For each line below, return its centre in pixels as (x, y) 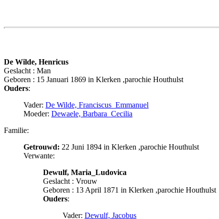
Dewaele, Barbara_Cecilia (92, 114)
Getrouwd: (42, 147)
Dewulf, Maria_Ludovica (85, 173)
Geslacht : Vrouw (70, 181)
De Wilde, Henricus (36, 62)
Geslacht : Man (27, 71)
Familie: (16, 131)
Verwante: (39, 156)
